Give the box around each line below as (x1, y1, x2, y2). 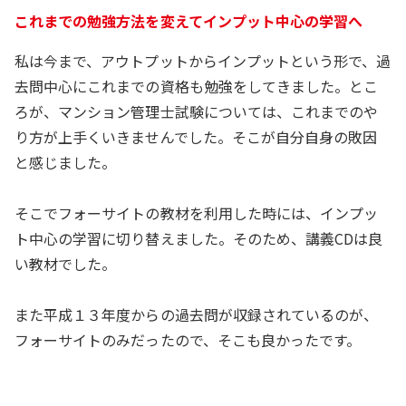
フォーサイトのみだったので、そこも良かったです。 (14, 328, 362, 351)
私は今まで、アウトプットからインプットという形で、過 (14, 49, 391, 72)
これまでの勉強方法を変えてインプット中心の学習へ (14, 9, 363, 32)
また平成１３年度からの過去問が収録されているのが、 (14, 303, 379, 325)
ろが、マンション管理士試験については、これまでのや (14, 100, 379, 122)
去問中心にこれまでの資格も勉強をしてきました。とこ (14, 74, 379, 97)
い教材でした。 (14, 252, 121, 275)
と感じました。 (14, 150, 117, 173)
